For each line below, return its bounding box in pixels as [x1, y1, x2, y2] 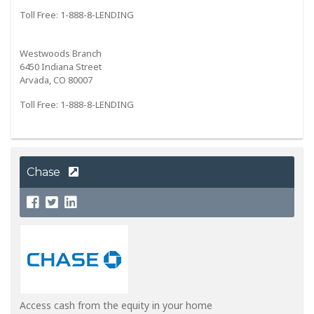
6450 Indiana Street [20, 60, 102, 73]
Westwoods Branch [20, 46, 102, 60]
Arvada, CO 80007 [20, 73, 93, 86]
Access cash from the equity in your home [20, 299, 212, 313]
